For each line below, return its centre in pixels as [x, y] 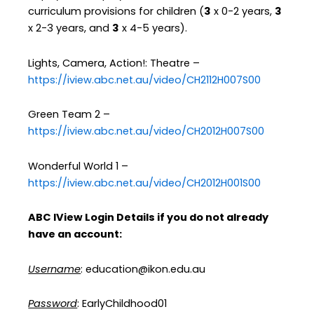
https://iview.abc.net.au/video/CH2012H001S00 [145, 183]
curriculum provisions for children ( [116, 12]
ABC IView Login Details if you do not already [149, 218]
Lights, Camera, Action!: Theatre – [114, 63]
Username [55, 269]
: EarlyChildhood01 [122, 304]
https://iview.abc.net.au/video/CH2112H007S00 [145, 80]
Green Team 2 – [69, 115]
